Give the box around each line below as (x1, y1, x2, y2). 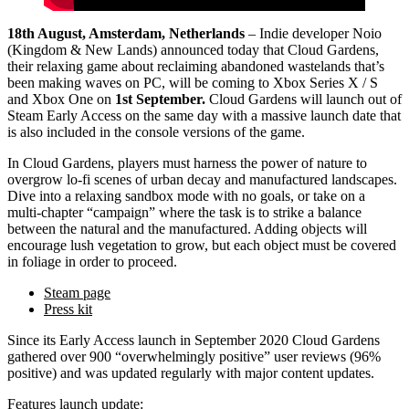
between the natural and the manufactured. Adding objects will (7, 220, 367, 236)
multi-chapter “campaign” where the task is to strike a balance (7, 204, 362, 220)
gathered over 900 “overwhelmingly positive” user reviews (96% (7, 348, 381, 364)
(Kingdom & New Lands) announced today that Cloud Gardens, (7, 41, 379, 58)
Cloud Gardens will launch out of (205, 90, 402, 107)
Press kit (44, 300, 92, 317)
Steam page (44, 284, 110, 300)
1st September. (115, 90, 205, 107)
